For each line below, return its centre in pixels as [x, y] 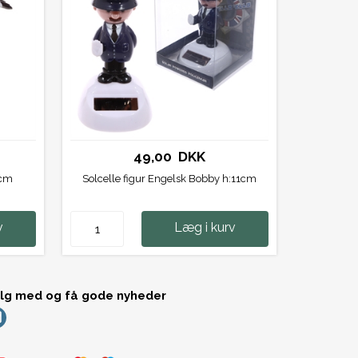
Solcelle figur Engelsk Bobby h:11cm [170, 179]
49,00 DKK [170, 157]
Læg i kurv [205, 228]
